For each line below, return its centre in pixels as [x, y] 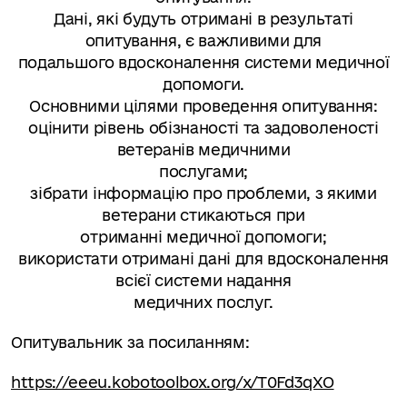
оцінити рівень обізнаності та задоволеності [203, 128]
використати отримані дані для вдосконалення [203, 258]
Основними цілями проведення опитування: [203, 106]
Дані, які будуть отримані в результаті [203, 19]
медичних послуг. [203, 302]
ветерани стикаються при [203, 215]
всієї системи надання [203, 280]
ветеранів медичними [203, 149]
